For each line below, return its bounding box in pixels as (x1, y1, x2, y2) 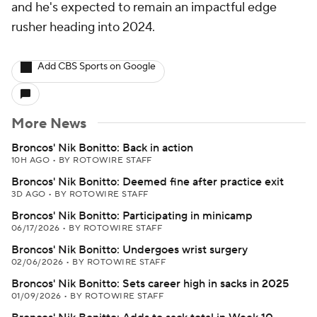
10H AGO (11, 155, 52, 166)
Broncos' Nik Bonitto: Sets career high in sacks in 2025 (11, 277, 289, 291)
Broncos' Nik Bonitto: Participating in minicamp (11, 209, 253, 223)
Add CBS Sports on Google (38, 60, 156, 73)
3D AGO (11, 189, 49, 200)
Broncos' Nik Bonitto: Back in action (11, 141, 193, 155)
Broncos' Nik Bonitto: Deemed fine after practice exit (11, 175, 284, 189)
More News (11, 115, 86, 133)
